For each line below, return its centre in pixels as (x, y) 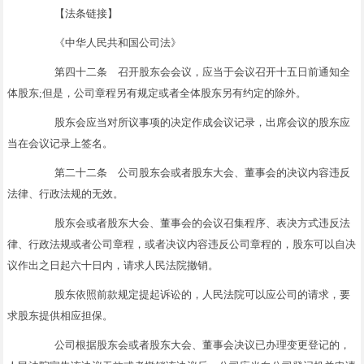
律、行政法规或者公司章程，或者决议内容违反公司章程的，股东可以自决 (182, 244)
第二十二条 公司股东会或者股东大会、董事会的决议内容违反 (192, 172)
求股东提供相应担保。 (61, 315)
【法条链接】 (76, 13)
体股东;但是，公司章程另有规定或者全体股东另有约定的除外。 (157, 93)
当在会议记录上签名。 (61, 143)
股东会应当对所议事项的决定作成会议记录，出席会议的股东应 (192, 122)
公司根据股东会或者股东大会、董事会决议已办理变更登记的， (192, 344)
